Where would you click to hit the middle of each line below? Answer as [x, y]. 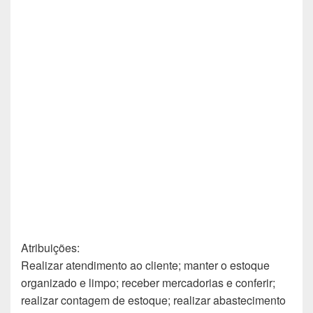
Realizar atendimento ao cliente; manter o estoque [145, 265]
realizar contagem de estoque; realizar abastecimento [153, 300]
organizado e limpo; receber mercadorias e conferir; [148, 282]
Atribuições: [50, 247]
